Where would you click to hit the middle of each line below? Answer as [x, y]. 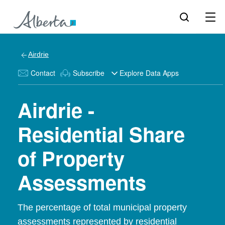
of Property [71, 158]
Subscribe [89, 73]
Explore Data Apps [149, 73]
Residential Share [101, 134]
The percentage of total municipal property [102, 207]
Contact [43, 73]
